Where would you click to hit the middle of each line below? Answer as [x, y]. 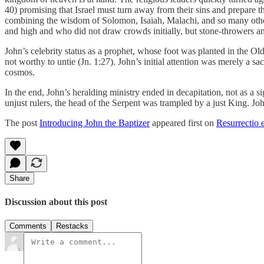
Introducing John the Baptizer [95, 123]
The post [22, 123]
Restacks [72, 226]
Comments [28, 226]
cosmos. [20, 72]
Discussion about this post [56, 202]
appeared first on [183, 123]
